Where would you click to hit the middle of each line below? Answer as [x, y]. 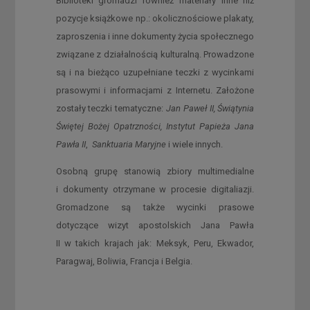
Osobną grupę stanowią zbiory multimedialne [155, 171]
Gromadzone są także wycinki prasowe [155, 207]
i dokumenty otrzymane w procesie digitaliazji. [155, 189]
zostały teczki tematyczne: [111, 108]
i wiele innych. [195, 144]
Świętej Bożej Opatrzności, [109, 126]
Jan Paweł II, [191, 108]
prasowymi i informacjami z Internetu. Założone [155, 90]
